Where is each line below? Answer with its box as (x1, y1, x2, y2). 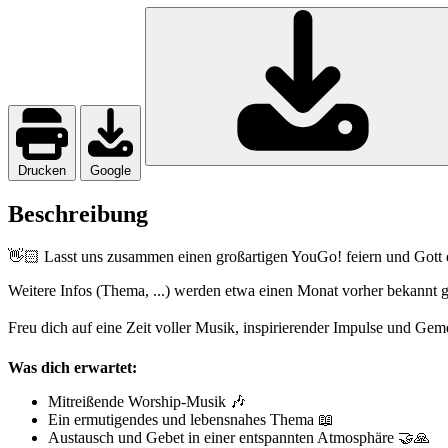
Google (90, 162, 131, 178)
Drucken (18, 162, 66, 178)
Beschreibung (8, 200, 148, 227)
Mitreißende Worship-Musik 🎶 (48, 393, 246, 411)
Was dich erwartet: (8, 359, 137, 377)
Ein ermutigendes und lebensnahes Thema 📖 (48, 411, 334, 429)
